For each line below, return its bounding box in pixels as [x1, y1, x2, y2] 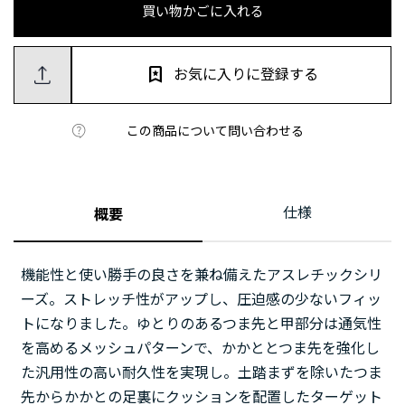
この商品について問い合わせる [127, 123, 304, 138]
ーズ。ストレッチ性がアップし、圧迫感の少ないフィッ [21, 290, 381, 308]
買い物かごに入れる [141, 3, 264, 20]
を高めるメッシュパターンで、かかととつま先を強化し [21, 339, 380, 357]
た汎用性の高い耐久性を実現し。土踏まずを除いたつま [21, 363, 382, 381]
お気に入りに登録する [174, 65, 318, 83]
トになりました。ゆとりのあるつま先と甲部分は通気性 [21, 315, 381, 333]
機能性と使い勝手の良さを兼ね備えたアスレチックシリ [21, 266, 382, 284]
